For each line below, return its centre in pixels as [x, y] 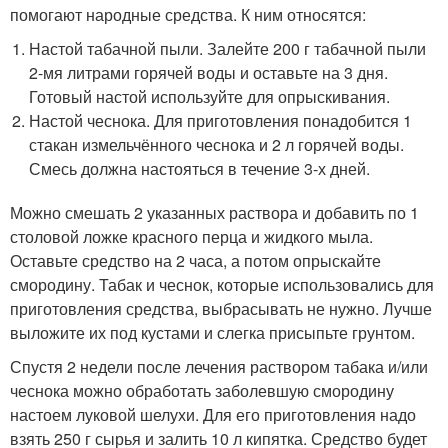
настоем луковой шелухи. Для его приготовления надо [213, 414]
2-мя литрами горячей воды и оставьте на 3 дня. [209, 72]
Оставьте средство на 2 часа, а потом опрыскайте [195, 260]
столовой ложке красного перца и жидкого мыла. [191, 236]
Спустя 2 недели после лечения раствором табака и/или [219, 366]
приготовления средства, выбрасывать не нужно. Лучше [221, 308]
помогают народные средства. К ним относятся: [188, 14]
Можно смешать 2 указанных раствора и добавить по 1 [214, 212]
